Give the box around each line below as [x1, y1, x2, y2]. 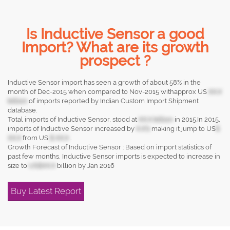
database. [8, 106, 37, 114]
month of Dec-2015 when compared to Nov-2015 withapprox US [8, 88, 208, 95]
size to [8, 162, 29, 169]
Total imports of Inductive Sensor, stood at [8, 116, 139, 123]
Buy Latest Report [11, 186, 81, 196]
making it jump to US [150, 125, 216, 132]
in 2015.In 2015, [173, 116, 220, 123]
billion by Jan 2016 [55, 162, 114, 169]
